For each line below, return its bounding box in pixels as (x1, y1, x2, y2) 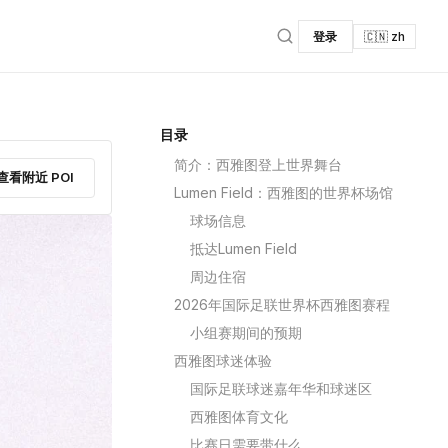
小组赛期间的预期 (190, 324, 302, 341)
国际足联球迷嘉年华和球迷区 (190, 380, 372, 397)
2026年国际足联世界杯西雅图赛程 (174, 296, 390, 313)
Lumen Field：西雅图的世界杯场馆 (174, 184, 393, 201)
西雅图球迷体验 (174, 352, 272, 369)
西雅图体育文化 (190, 408, 288, 425)
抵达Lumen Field (190, 240, 297, 257)
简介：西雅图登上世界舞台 (174, 156, 342, 173)
